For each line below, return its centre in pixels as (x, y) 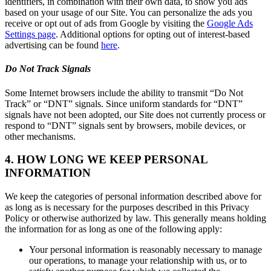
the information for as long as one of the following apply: (113, 229)
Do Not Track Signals (48, 69)
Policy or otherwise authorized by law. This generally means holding (135, 218)
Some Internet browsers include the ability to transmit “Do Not (124, 93)
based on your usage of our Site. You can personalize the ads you (129, 13)
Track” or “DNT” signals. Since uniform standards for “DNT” (124, 103)
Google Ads (230, 24)
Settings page (30, 34)
